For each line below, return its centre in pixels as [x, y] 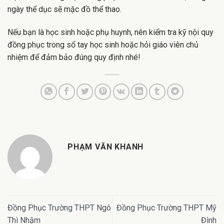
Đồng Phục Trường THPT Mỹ [166, 208]
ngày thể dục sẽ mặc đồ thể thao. [64, 9]
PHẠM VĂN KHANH [106, 147]
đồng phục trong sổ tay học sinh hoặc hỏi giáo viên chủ [103, 45]
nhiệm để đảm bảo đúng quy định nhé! [74, 57]
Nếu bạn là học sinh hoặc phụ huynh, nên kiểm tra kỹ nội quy [110, 32]
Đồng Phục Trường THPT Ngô [59, 208]
